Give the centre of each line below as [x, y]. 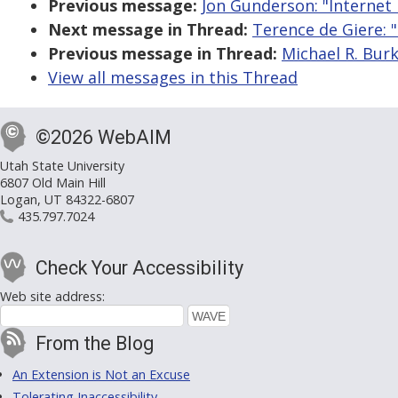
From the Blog [95, 344]
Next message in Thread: [148, 30]
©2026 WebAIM [103, 138]
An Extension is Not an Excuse [101, 375]
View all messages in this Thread [173, 78]
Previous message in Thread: [163, 54]
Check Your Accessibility [139, 268]
